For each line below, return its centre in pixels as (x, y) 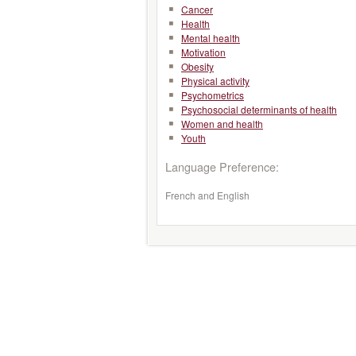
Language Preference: (222, 166)
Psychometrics (213, 95)
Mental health (211, 38)
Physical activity (215, 81)
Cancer (197, 9)
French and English (207, 195)
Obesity (197, 66)
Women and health (222, 124)
